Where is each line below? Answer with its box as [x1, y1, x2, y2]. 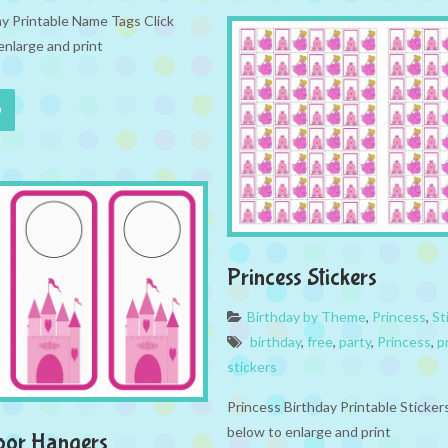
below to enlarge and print [227, 423, 391, 441]
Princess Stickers [227, 264, 377, 292]
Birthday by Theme [247, 308, 366, 326]
